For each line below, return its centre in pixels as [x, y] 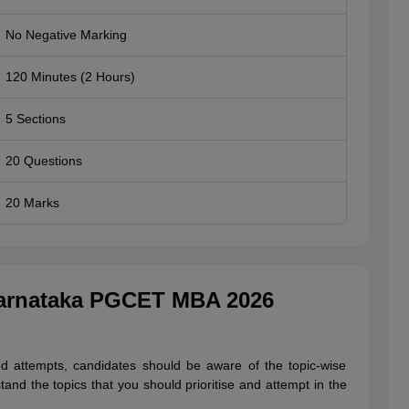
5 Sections [35, 119]
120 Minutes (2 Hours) [70, 77]
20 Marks [32, 203]
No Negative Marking [66, 35]
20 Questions [43, 161]
